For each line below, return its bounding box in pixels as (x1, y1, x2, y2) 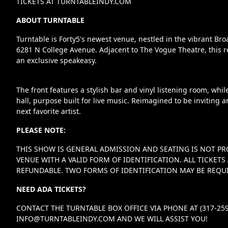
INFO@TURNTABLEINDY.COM (16, 214, 115, 223)
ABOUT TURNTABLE (16, 15, 84, 25)
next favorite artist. (16, 106, 81, 116)
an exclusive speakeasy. (16, 55, 97, 65)
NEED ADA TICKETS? (16, 184, 86, 194)
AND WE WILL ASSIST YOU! (115, 214, 208, 223)
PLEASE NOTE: (16, 125, 66, 135)
